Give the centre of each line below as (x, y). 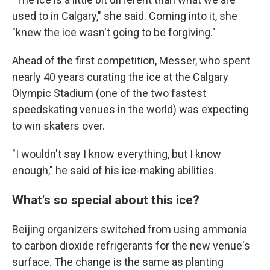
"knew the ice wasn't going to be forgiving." (114, 32)
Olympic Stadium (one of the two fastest (109, 93)
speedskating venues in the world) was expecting (130, 109)
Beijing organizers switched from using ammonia (130, 229)
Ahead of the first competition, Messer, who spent (131, 61)
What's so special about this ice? (106, 200)
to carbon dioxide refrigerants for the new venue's (131, 246)
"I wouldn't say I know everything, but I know (117, 154)
